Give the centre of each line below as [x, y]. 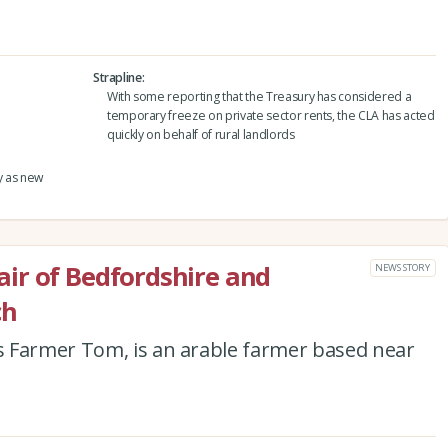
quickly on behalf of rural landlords [200, 135]
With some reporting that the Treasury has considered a [259, 97]
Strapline [117, 78]
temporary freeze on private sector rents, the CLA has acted [270, 116]
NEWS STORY [402, 268]
